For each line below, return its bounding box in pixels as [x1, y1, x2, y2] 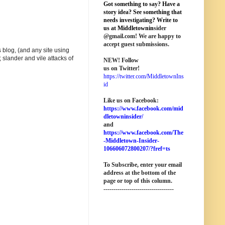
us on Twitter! [103, 65, 140, 72]
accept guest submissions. [103, 41, 169, 48]
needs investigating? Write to [103, 17, 178, 24]
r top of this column [120, 177, 171, 184]
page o [103, 177, 120, 184]
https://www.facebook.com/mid [103, 105, 183, 112]
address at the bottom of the [103, 169, 176, 176]
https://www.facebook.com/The [103, 129, 183, 136]
